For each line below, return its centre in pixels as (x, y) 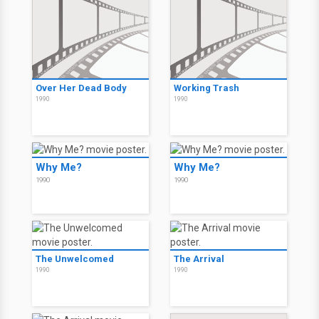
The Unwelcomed (75, 259)
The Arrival (199, 259)
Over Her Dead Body (81, 88)
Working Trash (206, 88)
